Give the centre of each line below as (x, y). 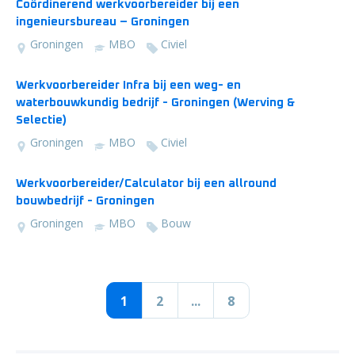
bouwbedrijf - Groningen (85, 201)
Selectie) (41, 120)
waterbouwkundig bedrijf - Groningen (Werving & (155, 103)
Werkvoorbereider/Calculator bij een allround (146, 183)
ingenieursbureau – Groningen (103, 22)
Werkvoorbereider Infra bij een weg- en (128, 85)
